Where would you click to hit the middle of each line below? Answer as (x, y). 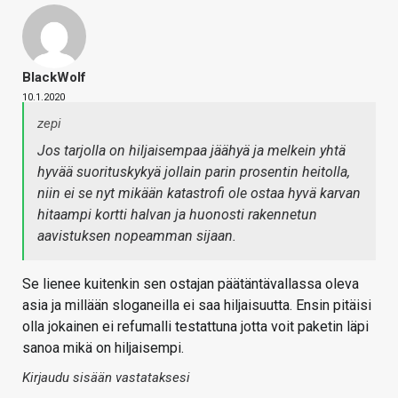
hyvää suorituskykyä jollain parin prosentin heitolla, (194, 172)
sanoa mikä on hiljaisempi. (103, 348)
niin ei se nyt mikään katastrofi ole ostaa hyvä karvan (199, 194)
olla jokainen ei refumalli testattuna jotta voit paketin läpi (195, 327)
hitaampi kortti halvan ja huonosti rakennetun (177, 215)
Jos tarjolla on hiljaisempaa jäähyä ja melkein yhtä (191, 151)
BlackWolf (54, 78)
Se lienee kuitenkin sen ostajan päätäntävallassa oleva (191, 284)
